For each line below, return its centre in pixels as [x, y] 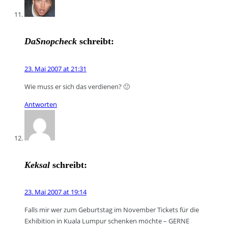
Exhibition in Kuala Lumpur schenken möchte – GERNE [107, 221]
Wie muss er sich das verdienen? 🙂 [77, 86]
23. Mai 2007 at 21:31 [55, 68]
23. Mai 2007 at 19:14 [55, 192]
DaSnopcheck [51, 41]
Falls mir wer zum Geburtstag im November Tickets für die [112, 209]
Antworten [41, 104]
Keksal [37, 165]
